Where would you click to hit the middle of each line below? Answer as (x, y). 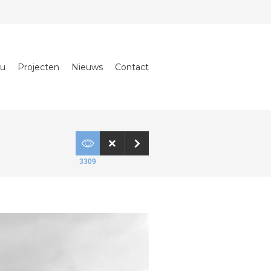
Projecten (38, 67)
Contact (132, 67)
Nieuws (87, 67)
